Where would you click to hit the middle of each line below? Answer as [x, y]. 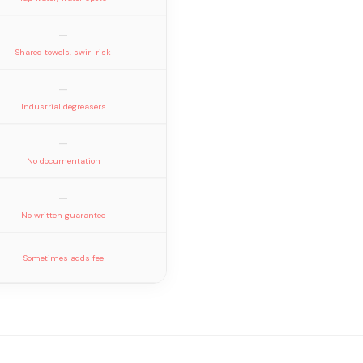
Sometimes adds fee [63, 258]
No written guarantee [63, 215]
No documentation [63, 161]
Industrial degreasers [63, 107]
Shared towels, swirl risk [63, 52]
